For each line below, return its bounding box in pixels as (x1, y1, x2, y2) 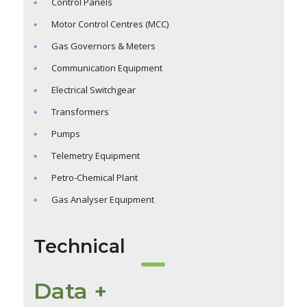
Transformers (51, 106, 109, 119)
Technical (33, 235, 126, 258)
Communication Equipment (51, 62, 162, 75)
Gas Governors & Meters (51, 40, 156, 53)
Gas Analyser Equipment (51, 193, 154, 206)
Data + (33, 278, 107, 305)
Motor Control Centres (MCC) (51, 18, 169, 31)
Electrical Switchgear (51, 84, 136, 97)
